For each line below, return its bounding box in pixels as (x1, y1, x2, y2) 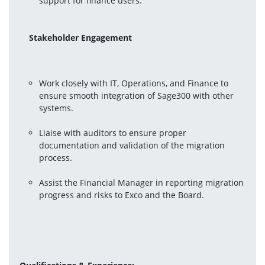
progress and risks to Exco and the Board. (39, 189, 205, 201)
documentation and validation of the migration (39, 139, 225, 151)
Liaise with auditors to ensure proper (39, 127, 187, 138)
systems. (39, 102, 74, 114)
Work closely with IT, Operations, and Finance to (39, 77, 229, 89)
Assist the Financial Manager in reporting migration (39, 176, 244, 188)
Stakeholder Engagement (29, 31, 132, 43)
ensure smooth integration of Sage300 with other (39, 89, 234, 101)
